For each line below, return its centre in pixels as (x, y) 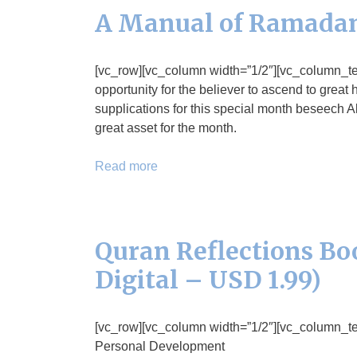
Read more (126, 166)
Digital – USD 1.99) (208, 280)
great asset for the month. (166, 128)
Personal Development (160, 346)
